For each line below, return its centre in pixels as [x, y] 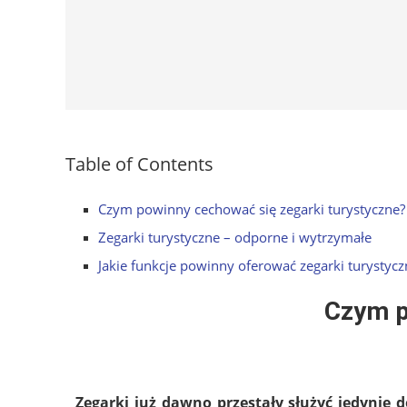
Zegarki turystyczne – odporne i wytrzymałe [235, 237]
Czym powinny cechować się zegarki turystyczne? [252, 208]
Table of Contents [139, 164]
